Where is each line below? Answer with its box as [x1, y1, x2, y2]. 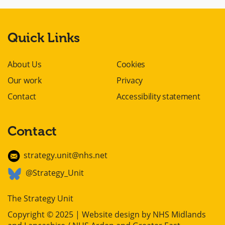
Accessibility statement [117, 91, 200, 102]
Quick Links [8, 30, 80, 46]
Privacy [117, 75, 143, 86]
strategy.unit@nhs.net [24, 150, 107, 161]
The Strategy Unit [8, 193, 75, 204]
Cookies [117, 59, 146, 70]
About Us [8, 59, 42, 70]
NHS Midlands [153, 209, 206, 220]
